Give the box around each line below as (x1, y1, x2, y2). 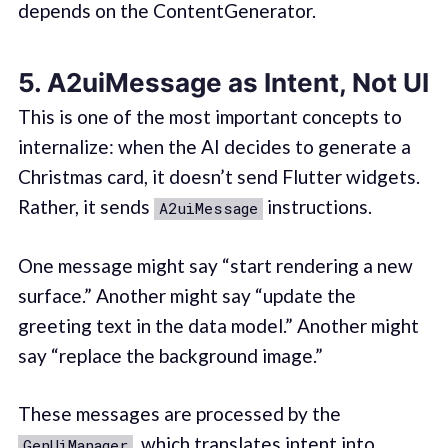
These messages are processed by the (17, 402, 341, 426)
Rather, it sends (17, 195, 154, 219)
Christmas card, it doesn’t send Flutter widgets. (17, 165, 420, 189)
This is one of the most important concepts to (17, 105, 402, 129)
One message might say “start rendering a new (17, 253, 413, 277)
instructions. (262, 195, 372, 219)
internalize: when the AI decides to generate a (17, 135, 411, 159)
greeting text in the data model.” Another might (17, 313, 419, 337)
